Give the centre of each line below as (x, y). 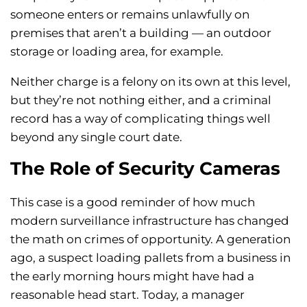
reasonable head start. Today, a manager (127, 295)
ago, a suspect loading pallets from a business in (150, 258)
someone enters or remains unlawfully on (130, 15)
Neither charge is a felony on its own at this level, (150, 82)
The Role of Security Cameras (145, 169)
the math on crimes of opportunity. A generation (150, 240)
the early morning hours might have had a (132, 277)
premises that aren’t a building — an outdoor (141, 33)
